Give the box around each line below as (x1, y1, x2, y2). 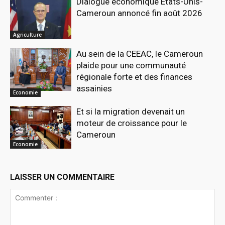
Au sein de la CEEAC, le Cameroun (76, 48, 203, 59)
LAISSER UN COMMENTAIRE (10, 172, 115, 182)
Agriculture (13, 31, 42, 38)
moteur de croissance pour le (76, 118, 187, 128)
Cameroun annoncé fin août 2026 (76, 8, 203, 18)
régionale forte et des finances (76, 71, 193, 82)
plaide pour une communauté (76, 60, 186, 70)
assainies (76, 83, 113, 93)
